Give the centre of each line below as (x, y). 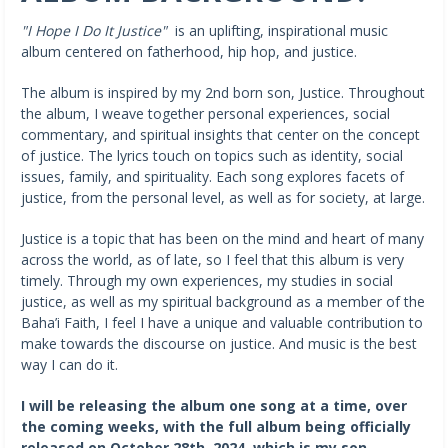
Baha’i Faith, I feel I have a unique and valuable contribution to (222, 322)
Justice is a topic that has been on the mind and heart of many (222, 238)
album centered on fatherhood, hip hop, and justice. (191, 51)
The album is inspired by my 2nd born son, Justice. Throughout (223, 92)
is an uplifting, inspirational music (277, 30)
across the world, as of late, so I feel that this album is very (212, 259)
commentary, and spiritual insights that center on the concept (220, 134)
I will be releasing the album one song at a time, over (214, 405)
